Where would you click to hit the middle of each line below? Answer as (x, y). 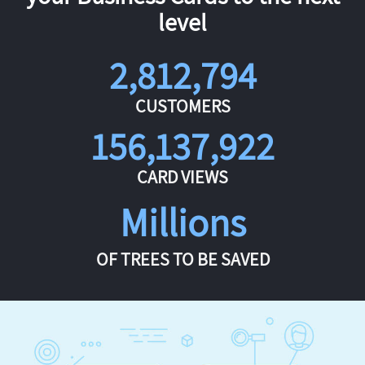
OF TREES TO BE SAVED (182, 259)
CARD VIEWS (182, 176)
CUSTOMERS (182, 106)
